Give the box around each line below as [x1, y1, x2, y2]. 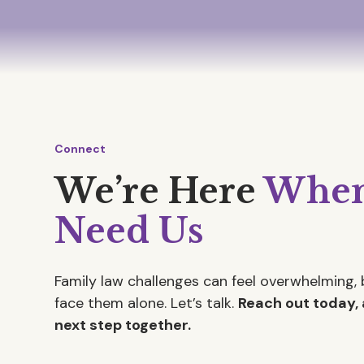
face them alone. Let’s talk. [54, 293, 239, 313]
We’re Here [54, 171, 264, 212]
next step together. [54, 315, 192, 335]
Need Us [54, 210, 204, 252]
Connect [54, 141, 106, 156]
